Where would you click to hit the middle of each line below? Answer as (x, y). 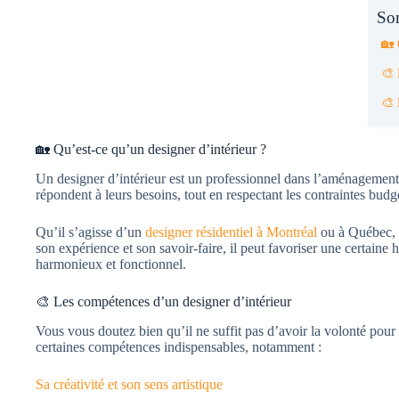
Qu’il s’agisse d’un (90, 232)
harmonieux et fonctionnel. (111, 264)
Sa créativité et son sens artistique (129, 384)
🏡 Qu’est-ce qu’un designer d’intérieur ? (151, 150)
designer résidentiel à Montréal (231, 232)
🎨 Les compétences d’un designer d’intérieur (163, 301)
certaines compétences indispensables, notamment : (179, 346)
